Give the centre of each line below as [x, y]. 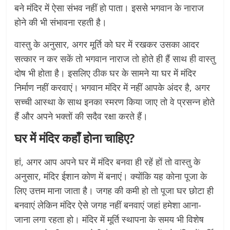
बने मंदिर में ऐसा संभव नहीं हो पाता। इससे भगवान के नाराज [109, 8]
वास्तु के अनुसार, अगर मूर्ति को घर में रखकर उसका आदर [107, 44]
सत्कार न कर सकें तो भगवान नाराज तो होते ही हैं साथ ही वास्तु [115, 59]
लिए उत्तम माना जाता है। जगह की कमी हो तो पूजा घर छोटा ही [114, 190]
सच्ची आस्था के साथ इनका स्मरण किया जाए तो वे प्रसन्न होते [115, 102]
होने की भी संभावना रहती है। [61, 22]
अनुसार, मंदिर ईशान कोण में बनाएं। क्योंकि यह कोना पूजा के [111, 176]
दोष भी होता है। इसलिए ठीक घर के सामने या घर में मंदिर [106, 73]
